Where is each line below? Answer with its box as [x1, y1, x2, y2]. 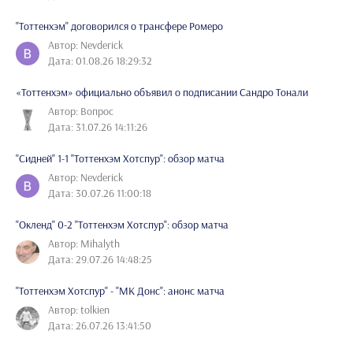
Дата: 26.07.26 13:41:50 [48, 318, 151, 333]
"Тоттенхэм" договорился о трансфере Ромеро [16, 18, 223, 33]
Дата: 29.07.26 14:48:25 [48, 251, 152, 266]
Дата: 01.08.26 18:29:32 [48, 53, 152, 68]
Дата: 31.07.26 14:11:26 [48, 119, 147, 134]
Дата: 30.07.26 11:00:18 [48, 185, 151, 200]
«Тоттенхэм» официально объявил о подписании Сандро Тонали [16, 84, 308, 99]
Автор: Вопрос [48, 103, 113, 118]
